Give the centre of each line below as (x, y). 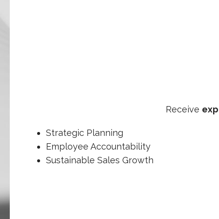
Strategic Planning (84, 133)
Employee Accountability (98, 147)
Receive (184, 109)
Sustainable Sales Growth (99, 160)
